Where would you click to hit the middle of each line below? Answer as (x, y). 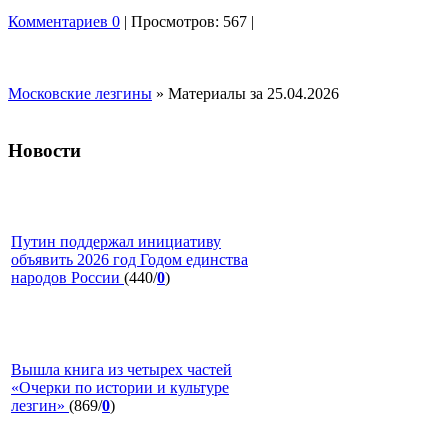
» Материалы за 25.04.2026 (245, 93)
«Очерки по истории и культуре (120, 388)
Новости (44, 150)
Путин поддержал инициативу (116, 242)
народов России (67, 278)
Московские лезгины (80, 93)
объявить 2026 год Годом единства (129, 260)
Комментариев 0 (64, 21)
